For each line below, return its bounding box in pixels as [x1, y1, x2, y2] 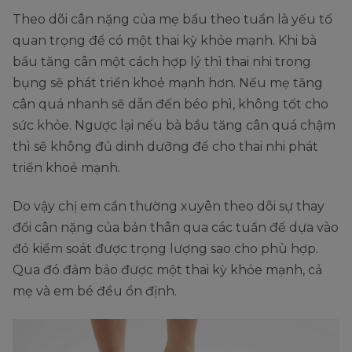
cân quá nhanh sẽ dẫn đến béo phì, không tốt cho [13, 96, 328, 112]
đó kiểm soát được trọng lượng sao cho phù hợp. [13, 240, 318, 256]
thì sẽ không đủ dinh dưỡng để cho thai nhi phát [13, 138, 318, 154]
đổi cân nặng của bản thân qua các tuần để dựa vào [13, 219, 339, 235]
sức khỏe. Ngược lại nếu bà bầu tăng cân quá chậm [13, 117, 335, 133]
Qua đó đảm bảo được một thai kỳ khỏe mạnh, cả [13, 262, 322, 277]
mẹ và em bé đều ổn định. [13, 283, 177, 299]
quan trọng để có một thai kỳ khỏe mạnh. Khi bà [13, 32, 317, 48]
